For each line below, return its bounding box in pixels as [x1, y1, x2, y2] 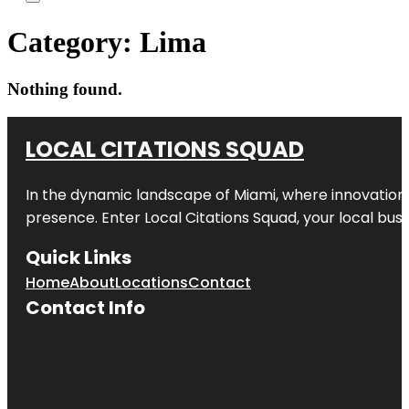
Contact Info [26, 294, 145, 320]
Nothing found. [7, 79, 122, 99]
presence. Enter [26, 206, 144, 228]
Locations [115, 271, 188, 293]
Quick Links [26, 244, 131, 270]
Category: [7, 26, 140, 59]
